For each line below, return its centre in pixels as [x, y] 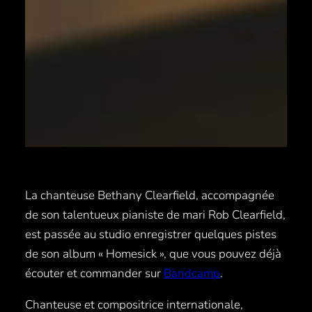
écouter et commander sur [94, 273]
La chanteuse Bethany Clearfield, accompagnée [150, 195]
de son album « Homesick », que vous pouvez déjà [153, 253]
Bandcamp [192, 273]
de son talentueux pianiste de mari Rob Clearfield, [155, 214]
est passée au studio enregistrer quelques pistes [151, 234]
